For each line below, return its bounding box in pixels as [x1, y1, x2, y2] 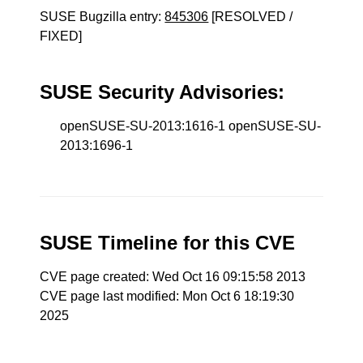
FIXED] [40, 29, 83, 43]
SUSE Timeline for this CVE [40, 232, 296, 254]
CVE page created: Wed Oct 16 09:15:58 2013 [40, 270, 306, 284]
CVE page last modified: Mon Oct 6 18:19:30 [40, 289, 295, 303]
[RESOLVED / [208, 10, 293, 23]
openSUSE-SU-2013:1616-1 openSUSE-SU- [60, 119, 322, 133]
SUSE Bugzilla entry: [40, 10, 165, 23]
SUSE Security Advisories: [40, 81, 285, 103]
